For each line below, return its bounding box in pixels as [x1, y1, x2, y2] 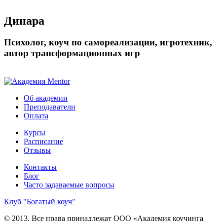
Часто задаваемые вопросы [24, 181, 114, 189]
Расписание [24, 137, 63, 146]
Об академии [24, 94, 68, 103]
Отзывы [24, 146, 51, 155]
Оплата [24, 111, 48, 120]
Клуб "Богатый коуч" [4, 197, 75, 206]
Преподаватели [24, 103, 75, 111]
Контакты [24, 163, 57, 172]
